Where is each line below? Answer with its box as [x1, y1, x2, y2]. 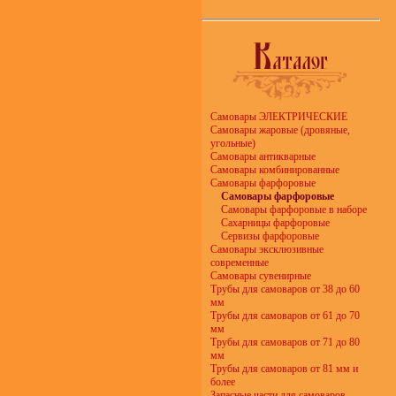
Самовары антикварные [210, 150, 316, 163]
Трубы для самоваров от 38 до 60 [210, 283, 360, 295]
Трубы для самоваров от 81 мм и [210, 362, 358, 375]
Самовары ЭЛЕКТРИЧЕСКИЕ [210, 110, 347, 123]
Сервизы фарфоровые [221, 230, 319, 242]
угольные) [210, 137, 255, 149]
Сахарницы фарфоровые [221, 217, 330, 229]
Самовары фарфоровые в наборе [221, 203, 367, 216]
